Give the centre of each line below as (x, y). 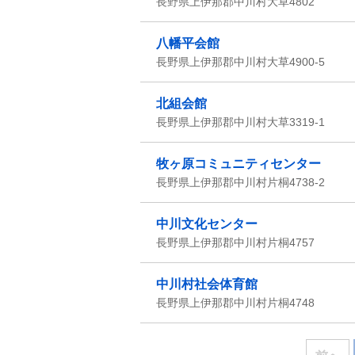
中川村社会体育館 (207, 284)
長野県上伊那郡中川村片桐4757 (235, 242)
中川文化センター (207, 224)
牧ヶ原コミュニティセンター (239, 164)
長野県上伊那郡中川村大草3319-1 (240, 122)
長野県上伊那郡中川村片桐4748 (235, 303)
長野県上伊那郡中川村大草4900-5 (240, 62)
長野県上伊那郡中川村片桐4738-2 (240, 182)
